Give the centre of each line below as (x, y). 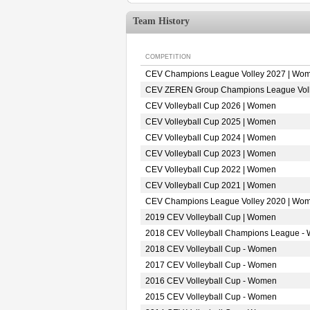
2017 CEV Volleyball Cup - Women (211, 265)
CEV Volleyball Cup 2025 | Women (211, 122)
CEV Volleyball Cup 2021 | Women (211, 185)
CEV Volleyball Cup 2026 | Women (211, 106)
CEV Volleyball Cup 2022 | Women (211, 170)
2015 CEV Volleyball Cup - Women (211, 297)
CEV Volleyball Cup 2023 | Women (211, 154)
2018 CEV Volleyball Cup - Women (211, 249)
